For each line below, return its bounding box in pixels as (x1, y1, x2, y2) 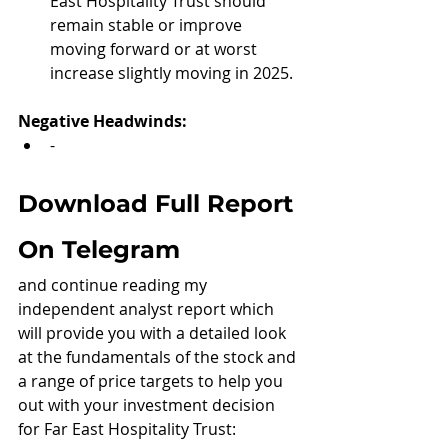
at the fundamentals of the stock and (18, 346, 300, 369)
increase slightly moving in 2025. (50, 62, 293, 85)
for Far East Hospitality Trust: (18, 418, 236, 441)
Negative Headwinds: (18, 110, 187, 133)
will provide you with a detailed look (18, 322, 290, 345)
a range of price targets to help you (18, 370, 287, 393)
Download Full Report (18, 189, 300, 219)
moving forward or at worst (50, 38, 261, 61)
